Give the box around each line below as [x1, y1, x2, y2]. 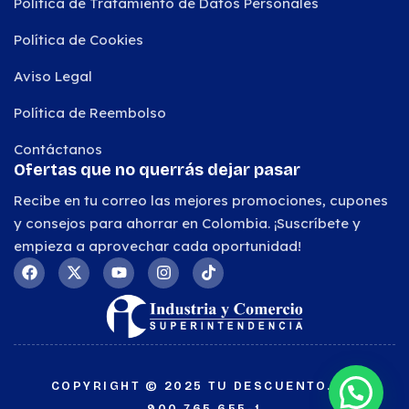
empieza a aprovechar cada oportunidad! [14, 236, 301, 255]
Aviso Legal [14, 67, 92, 85]
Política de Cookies [14, 30, 143, 48]
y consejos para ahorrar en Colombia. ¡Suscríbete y [14, 214, 361, 232]
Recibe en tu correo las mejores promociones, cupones [14, 191, 388, 209]
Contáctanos [14, 140, 102, 158]
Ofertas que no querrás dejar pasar [14, 159, 300, 180]
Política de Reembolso [14, 103, 166, 121]
